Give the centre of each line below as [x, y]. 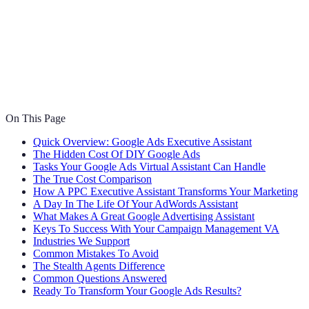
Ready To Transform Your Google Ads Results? [137, 290]
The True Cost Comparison [92, 179]
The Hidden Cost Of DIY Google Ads [117, 154]
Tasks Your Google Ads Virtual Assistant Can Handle [149, 166]
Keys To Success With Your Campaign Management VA [156, 228]
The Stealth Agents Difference [99, 266]
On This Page [36, 118]
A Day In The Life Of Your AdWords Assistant [136, 203]
